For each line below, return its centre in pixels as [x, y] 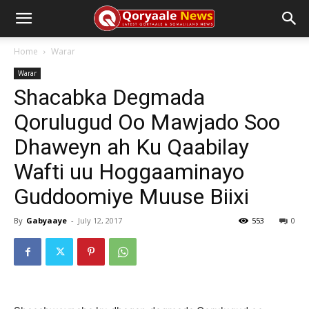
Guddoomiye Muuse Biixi [131, 197]
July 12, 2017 [100, 220]
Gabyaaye [47, 220]
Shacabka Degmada [109, 97]
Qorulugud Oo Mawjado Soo [147, 122]
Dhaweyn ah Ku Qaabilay [131, 147]
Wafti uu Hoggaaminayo [129, 172]
